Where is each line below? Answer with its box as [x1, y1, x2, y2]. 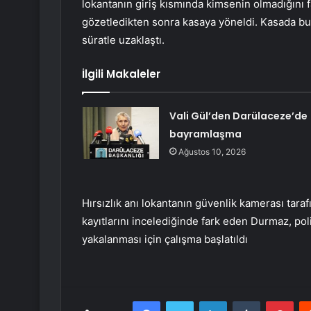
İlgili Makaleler [82, 67, 160, 82]
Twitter [193, 295, 224, 307]
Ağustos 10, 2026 [178, 146, 246, 158]
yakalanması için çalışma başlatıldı [82, 233, 248, 246]
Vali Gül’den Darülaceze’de [169, 109, 308, 124]
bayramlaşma [169, 127, 242, 142]
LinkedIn [226, 295, 262, 307]
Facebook [160, 295, 202, 307]
